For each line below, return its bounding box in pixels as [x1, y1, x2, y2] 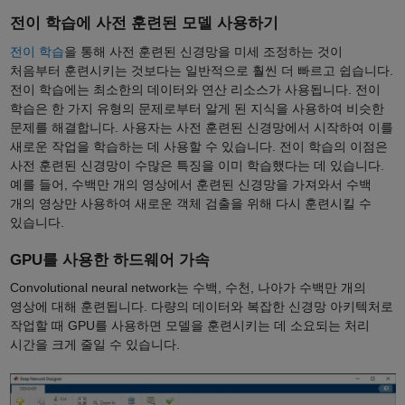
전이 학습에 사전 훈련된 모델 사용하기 [9, 14, 278, 33]
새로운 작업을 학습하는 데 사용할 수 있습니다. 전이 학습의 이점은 [9, 138, 388, 154]
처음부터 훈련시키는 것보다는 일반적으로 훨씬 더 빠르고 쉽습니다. [9, 62, 393, 78]
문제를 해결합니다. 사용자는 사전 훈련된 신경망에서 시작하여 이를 [9, 119, 393, 135]
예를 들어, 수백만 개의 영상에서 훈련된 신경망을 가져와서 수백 [9, 176, 372, 192]
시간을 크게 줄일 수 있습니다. [9, 337, 180, 353]
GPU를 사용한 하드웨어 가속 [9, 250, 210, 268]
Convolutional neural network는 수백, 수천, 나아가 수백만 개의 [9, 280, 366, 296]
